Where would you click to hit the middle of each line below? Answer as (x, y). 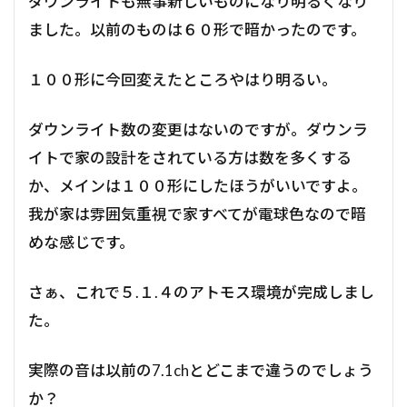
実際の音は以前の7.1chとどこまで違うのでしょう (201, 371)
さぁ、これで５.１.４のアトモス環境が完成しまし (201, 293)
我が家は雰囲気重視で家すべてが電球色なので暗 (197, 214)
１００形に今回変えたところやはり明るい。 (183, 80)
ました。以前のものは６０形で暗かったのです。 (197, 30)
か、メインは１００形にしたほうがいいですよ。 (198, 186)
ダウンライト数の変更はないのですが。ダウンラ (198, 130)
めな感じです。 (81, 243)
